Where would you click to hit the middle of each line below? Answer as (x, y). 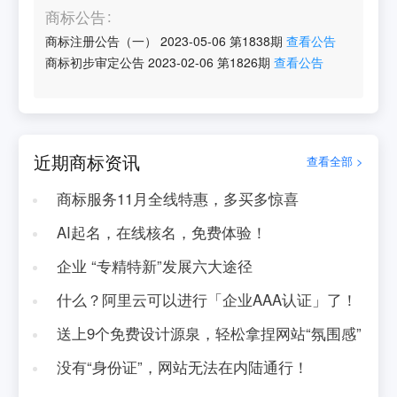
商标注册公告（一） (101, 41)
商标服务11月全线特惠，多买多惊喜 (177, 198)
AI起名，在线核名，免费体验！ (161, 232)
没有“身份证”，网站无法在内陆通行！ (182, 366)
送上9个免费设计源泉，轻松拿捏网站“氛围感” (209, 333)
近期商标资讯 (87, 161)
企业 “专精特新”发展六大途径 (154, 265)
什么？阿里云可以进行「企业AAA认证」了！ (206, 299)
